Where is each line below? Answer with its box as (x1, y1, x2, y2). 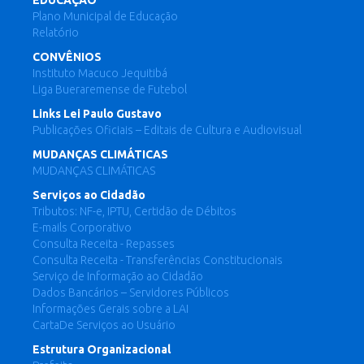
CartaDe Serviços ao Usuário (32, 318, 175, 331)
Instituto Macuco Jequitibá (32, 67, 167, 80)
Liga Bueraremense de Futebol (32, 83, 187, 96)
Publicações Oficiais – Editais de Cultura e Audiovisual (32, 123, 301, 136)
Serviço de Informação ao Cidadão (32, 270, 203, 283)
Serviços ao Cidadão (32, 188, 145, 201)
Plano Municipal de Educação (32, 10, 178, 23)
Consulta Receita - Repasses (32, 237, 175, 250)
